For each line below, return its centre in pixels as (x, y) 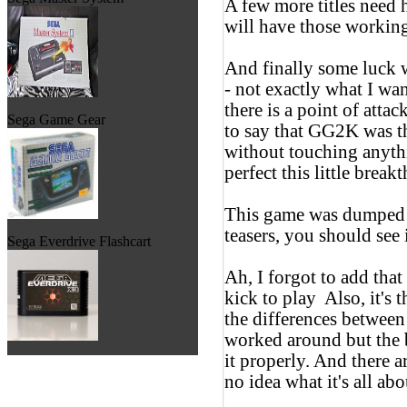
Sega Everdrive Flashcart (79, 241)
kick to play (273, 298)
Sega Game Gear (56, 119)
